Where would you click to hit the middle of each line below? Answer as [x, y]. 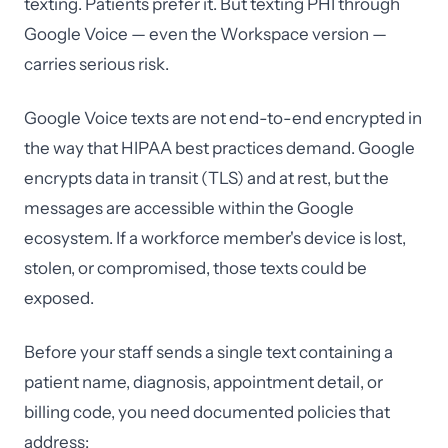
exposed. [59, 298]
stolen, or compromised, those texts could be [195, 268]
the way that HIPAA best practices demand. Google [219, 148]
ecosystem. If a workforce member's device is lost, [215, 238]
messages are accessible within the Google [189, 208]
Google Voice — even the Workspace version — [205, 34]
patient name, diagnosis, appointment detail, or [203, 382]
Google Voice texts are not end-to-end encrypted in [223, 118]
